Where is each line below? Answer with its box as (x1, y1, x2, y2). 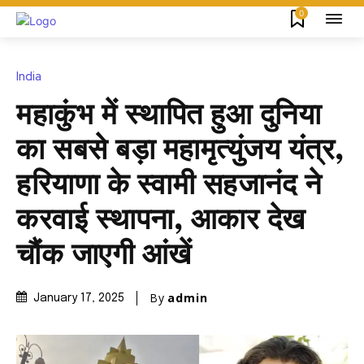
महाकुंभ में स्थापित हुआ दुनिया (16, 101, 321, 131)
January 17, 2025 (33, 292, 124, 305)
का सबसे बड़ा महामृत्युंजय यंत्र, (16, 136, 344, 166)
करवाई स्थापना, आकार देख (16, 206, 305, 236)
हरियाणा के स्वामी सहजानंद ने (16, 171, 321, 201)
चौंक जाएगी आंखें (16, 240, 199, 271)
